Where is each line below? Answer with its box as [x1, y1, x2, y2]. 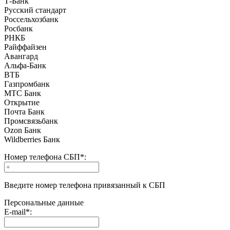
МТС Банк [4, 88, 41, 98]
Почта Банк [4, 107, 45, 116]
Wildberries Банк [4, 135, 60, 144]
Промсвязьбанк [4, 116, 58, 125]
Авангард [4, 51, 38, 61]
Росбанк [4, 24, 33, 33]
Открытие [4, 98, 40, 107]
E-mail [4, 207, 26, 216]
